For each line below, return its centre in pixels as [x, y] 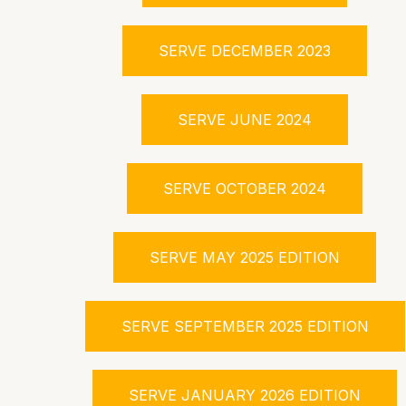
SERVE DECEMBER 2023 [245, 51]
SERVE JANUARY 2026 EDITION [245, 395]
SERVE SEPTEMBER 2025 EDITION [245, 326]
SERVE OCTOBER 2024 [245, 188]
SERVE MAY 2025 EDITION [245, 257]
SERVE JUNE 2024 [245, 120]
